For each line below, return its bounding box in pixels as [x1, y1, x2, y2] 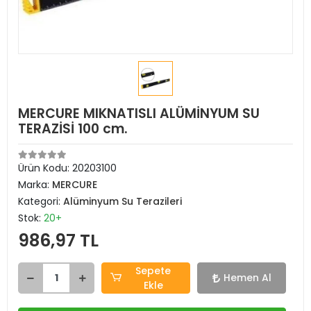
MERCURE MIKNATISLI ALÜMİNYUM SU [18, 104, 260, 123]
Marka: [18, 178, 52, 192]
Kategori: [18, 194, 63, 208]
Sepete [135, 263, 171, 278]
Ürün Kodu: [18, 161, 72, 175]
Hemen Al [223, 271, 271, 285]
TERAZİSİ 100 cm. [18, 119, 128, 138]
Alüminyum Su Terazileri [63, 194, 182, 208]
